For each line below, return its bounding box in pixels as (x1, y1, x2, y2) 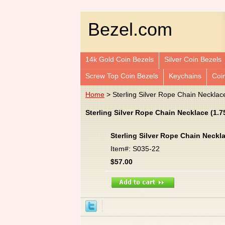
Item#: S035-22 (110, 144, 160, 153)
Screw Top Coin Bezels (85, 71, 158, 80)
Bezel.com (88, 19, 172, 40)
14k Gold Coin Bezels (85, 55, 154, 63)
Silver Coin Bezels (164, 55, 221, 63)
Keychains (169, 71, 201, 80)
